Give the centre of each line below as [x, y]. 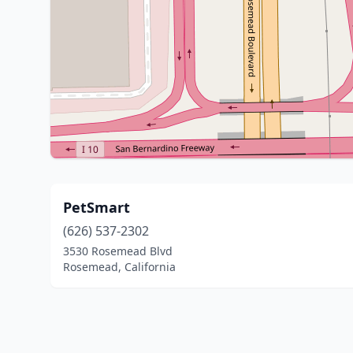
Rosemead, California [119, 267]
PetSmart [97, 207]
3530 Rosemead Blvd [118, 251]
